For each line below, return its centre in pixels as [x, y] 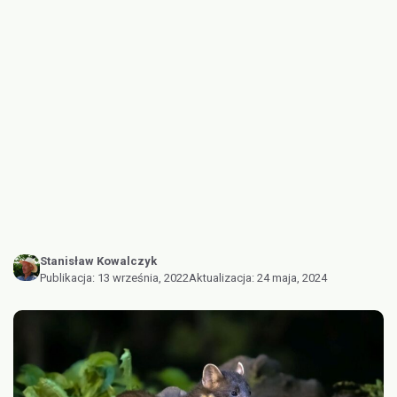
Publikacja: [69, 278]
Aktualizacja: [223, 278]
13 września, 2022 [143, 278]
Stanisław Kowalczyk [98, 261]
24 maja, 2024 [292, 278]
